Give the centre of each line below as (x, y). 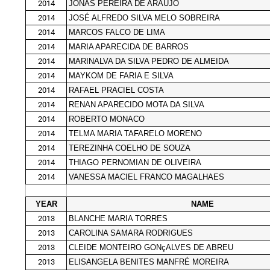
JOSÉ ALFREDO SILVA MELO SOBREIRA (144, 17)
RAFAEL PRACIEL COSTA (116, 90)
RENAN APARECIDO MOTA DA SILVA (137, 104)
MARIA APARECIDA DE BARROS (129, 46)
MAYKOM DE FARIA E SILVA (121, 75)
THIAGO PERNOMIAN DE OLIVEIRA (135, 162)
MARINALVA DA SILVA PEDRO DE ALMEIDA (149, 61)
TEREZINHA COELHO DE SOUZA (130, 148)
